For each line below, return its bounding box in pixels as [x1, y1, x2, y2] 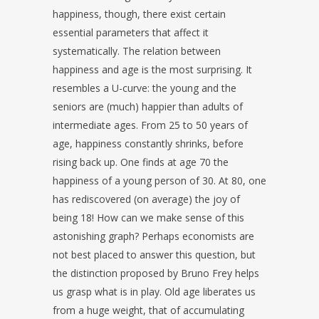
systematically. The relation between [53, 44, 221, 58]
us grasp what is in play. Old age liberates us [53, 285, 256, 299]
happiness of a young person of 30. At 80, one [53, 174, 266, 188]
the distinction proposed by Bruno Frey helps [53, 266, 259, 281]
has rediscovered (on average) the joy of [53, 192, 240, 206]
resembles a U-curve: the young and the [53, 81, 236, 95]
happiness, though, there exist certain [53, 7, 226, 21]
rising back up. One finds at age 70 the [53, 155, 229, 169]
